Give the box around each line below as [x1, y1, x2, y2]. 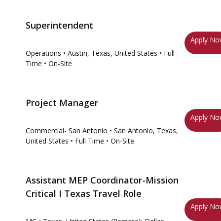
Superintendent [26, 19, 93, 31]
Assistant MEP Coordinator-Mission [26, 174, 179, 186]
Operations [26, 48, 61, 58]
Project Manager [26, 97, 98, 109]
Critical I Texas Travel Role [26, 187, 142, 199]
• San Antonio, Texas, [110, 126, 178, 135]
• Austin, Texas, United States [63, 48, 157, 58]
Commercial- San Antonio [26, 126, 108, 135]
